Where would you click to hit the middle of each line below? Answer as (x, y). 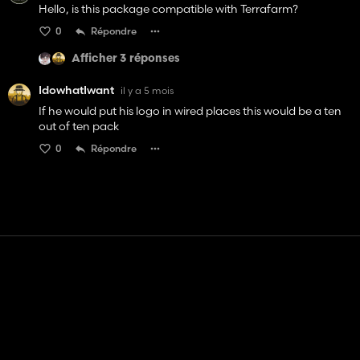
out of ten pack (79, 127)
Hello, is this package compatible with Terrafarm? (168, 9)
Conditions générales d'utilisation (172, 340)
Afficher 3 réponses (126, 59)
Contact (172, 302)
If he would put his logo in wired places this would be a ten (190, 111)
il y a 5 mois (147, 90)
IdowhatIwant (76, 90)
